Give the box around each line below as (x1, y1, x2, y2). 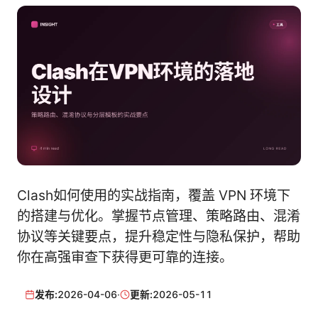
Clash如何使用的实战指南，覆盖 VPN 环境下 (17, 187, 290, 204)
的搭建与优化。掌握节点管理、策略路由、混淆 (17, 207, 300, 224)
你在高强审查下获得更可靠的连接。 (17, 248, 233, 265)
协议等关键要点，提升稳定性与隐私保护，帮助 (17, 228, 300, 245)
